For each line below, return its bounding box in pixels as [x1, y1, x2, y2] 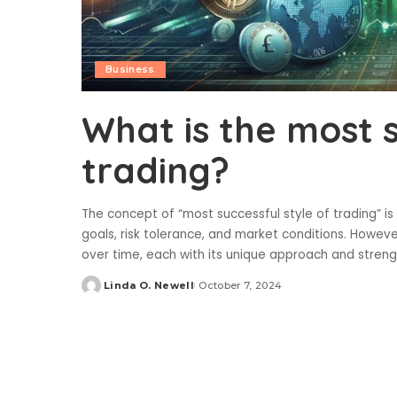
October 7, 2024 [198, 279, 283, 292]
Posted [81, 285, 123, 299]
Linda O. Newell [104, 279, 195, 292]
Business [105, 63, 155, 76]
